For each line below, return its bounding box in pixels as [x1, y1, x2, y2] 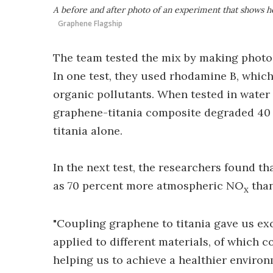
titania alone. [53, 123, 122, 138]
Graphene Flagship [58, 18, 122, 29]
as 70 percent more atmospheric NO [53, 178, 244, 193]
